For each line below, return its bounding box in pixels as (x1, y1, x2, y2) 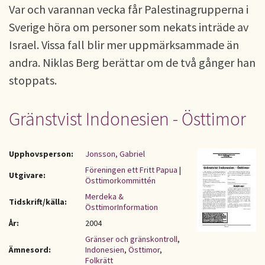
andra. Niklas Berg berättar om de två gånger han (9, 55, 256, 70)
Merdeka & (85, 191, 124, 202)
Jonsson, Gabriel (85, 148, 145, 159)
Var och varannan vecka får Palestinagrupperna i (9, 2, 248, 17)
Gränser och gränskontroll (85, 234, 177, 244)
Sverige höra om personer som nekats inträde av (9, 20, 248, 34)
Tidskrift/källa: (9, 196, 67, 207)
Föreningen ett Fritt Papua (85, 164, 177, 175)
